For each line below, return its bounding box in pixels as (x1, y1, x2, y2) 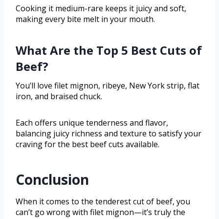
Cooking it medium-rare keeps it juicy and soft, (16, 2, 186, 14)
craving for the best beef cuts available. (16, 138, 159, 150)
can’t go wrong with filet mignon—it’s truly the (16, 206, 185, 218)
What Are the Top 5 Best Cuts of (16, 42, 202, 58)
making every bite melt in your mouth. (16, 13, 155, 24)
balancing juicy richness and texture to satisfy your (16, 128, 201, 139)
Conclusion (16, 170, 89, 189)
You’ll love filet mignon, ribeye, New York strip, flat (16, 80, 199, 91)
